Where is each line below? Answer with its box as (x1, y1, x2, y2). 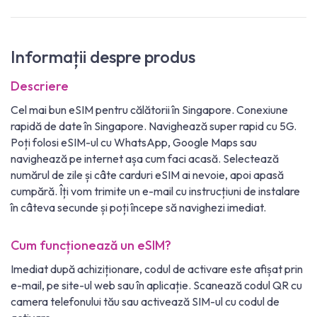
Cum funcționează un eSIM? (11, 237, 171, 254)
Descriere (11, 78, 69, 95)
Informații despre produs (11, 46, 195, 68)
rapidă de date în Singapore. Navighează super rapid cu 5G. (11, 119, 296, 134)
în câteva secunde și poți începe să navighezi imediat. (11, 200, 266, 215)
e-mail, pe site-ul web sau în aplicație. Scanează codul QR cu (11, 278, 302, 293)
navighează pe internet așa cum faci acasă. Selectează (11, 151, 279, 166)
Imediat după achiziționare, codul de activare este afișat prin (11, 262, 303, 277)
